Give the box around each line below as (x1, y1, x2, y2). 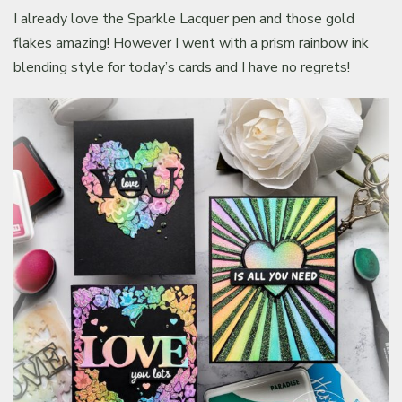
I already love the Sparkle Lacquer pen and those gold (13, 8, 355, 29)
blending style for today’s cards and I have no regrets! (13, 57, 351, 77)
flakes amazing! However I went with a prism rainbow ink (13, 32, 370, 53)
